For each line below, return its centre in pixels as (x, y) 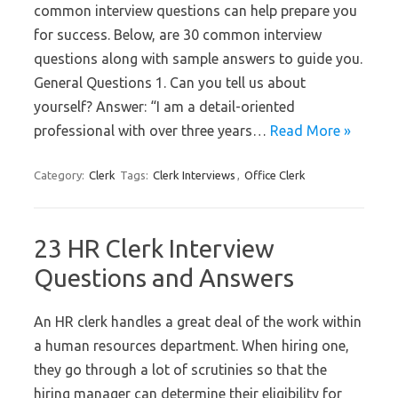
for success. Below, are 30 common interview (178, 35)
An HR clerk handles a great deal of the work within (198, 322)
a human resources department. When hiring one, (191, 346)
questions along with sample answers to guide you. (198, 59)
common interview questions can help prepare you (195, 11)
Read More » (310, 131)
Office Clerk (275, 175)
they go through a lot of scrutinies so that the (180, 370)
